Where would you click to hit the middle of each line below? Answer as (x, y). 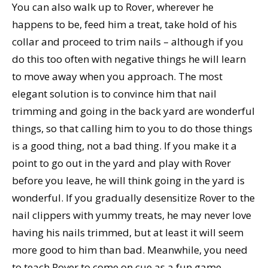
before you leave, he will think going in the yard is (128, 180)
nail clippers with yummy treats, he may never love (132, 215)
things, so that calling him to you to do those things (132, 128)
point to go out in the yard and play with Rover (121, 163)
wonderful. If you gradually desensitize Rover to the (133, 197)
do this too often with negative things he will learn (129, 59)
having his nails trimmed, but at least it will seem (128, 232)
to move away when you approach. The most (117, 76)
